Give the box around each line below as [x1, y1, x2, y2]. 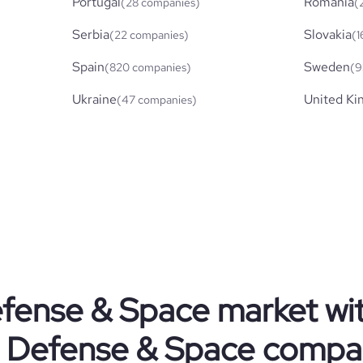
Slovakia [303, 25, 352, 43]
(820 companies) [105, 59, 192, 75]
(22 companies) [109, 27, 190, 42]
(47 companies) [117, 92, 198, 107]
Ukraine [72, 90, 117, 108]
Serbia [72, 25, 110, 43]
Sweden [303, 58, 350, 75]
